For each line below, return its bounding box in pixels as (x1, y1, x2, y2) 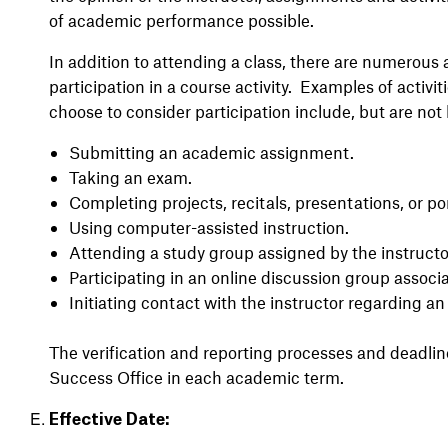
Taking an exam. (68, 166, 192, 187)
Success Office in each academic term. (48, 366, 344, 387)
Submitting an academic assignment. (68, 141, 354, 162)
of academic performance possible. (48, 9, 314, 30)
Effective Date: (48, 411, 170, 428)
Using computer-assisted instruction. (68, 216, 349, 237)
